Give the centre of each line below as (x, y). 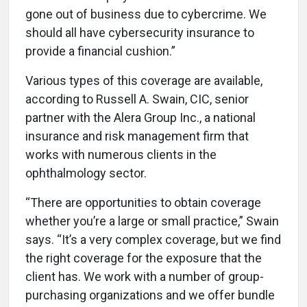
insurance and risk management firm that (137, 136)
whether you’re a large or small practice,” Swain (152, 221)
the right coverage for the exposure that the (144, 258)
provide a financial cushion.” (100, 51)
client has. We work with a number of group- (145, 276)
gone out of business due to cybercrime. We (146, 14)
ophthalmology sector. (87, 173)
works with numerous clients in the (121, 154)
